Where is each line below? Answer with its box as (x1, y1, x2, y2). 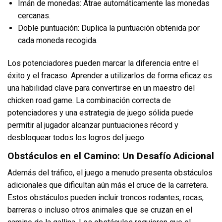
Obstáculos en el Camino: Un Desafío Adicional (7, 150, 214, 162)
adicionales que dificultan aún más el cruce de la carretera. (7, 180, 208, 190)
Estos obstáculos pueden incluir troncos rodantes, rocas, (7, 193, 204, 203)
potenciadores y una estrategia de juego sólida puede (7, 108, 193, 117)
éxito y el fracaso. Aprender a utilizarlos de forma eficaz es (7, 70, 212, 80)
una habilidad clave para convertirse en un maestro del (7, 83, 195, 93)
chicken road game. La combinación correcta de (7, 95, 171, 105)
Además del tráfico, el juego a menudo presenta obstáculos (7, 168, 213, 178)
